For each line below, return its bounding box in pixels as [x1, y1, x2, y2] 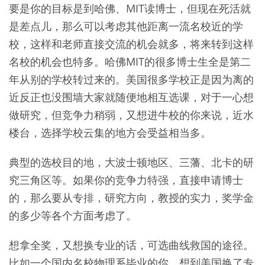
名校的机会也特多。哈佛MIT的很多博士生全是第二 [9, 54, 251, 69]
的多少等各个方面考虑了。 [9, 208, 137, 223]
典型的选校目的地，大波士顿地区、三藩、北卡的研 [9, 155, 254, 170]
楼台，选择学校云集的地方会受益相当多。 [9, 125, 211, 140]
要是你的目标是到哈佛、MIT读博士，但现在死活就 [9, 1, 251, 16]
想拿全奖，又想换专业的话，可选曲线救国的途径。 [9, 238, 254, 253]
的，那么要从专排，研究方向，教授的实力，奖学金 [9, 190, 254, 205]
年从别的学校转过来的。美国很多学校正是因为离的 [9, 72, 254, 87]
